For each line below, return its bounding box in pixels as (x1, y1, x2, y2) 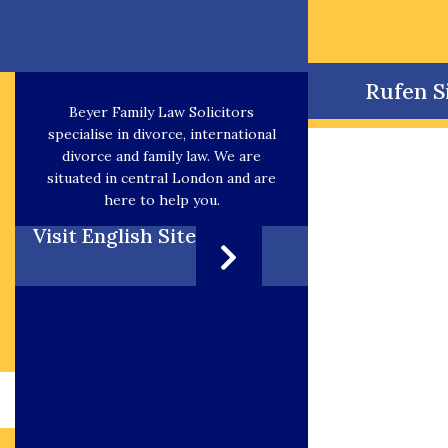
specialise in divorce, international (47, 124, 276, 143)
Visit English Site (32, 222, 196, 248)
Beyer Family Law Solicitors (69, 102, 255, 121)
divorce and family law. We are (62, 146, 262, 165)
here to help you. (103, 190, 220, 209)
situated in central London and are (47, 168, 277, 187)
